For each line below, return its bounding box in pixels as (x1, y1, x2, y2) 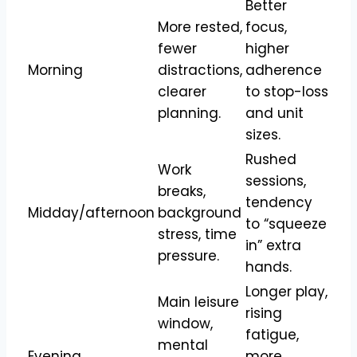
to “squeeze (245, 214, 327, 233)
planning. (158, 103, 221, 123)
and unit (245, 103, 304, 123)
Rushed (245, 149, 296, 169)
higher (245, 38, 289, 58)
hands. (245, 257, 292, 277)
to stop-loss (245, 81, 328, 101)
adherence (245, 60, 322, 80)
